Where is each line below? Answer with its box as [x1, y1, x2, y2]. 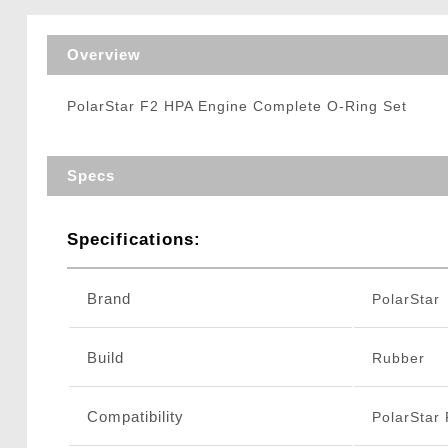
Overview [66, 46, 141, 64]
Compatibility [86, 408, 184, 426]
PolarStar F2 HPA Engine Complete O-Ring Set [66, 98, 407, 115]
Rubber [371, 350, 425, 367]
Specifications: [66, 230, 201, 250]
